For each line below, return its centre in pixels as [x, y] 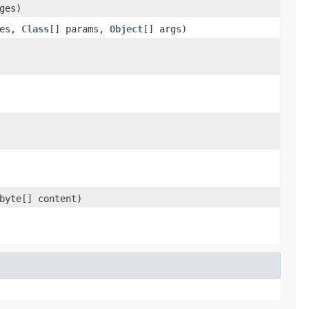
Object [126, 29]
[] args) [165, 29]
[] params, [79, 29]
